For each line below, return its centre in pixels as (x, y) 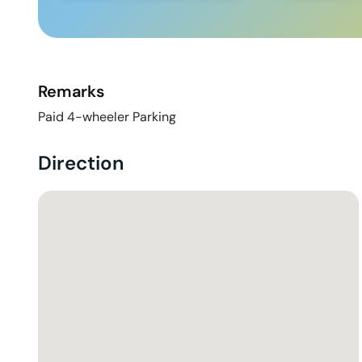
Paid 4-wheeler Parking (107, 117)
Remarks (71, 92)
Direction (81, 163)
